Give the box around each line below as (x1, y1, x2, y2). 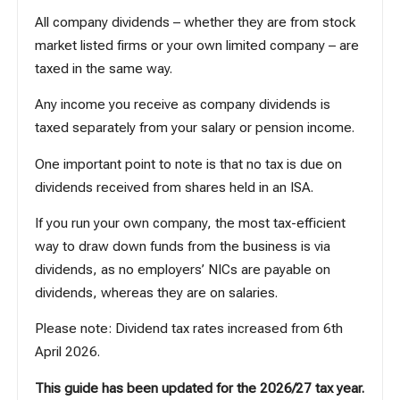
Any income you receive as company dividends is (35, 96, 331, 113)
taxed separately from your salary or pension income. (35, 120, 355, 137)
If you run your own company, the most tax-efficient (35, 214, 346, 231)
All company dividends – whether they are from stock (35, 13, 356, 30)
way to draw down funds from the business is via (35, 237, 331, 254)
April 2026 (35, 344, 98, 361)
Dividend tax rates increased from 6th (115, 321, 344, 337)
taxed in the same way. (35, 60, 173, 77)
